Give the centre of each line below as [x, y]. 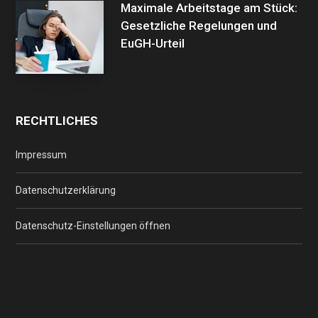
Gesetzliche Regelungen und [199, 26]
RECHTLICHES [57, 120]
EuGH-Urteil [153, 44]
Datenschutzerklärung [66, 190]
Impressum [41, 154]
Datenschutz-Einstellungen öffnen [93, 225]
